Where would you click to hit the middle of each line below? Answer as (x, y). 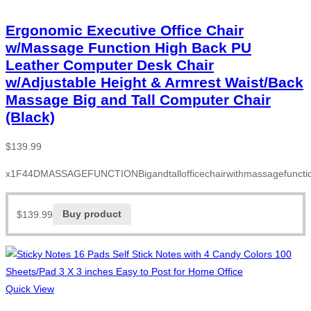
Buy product (92, 214)
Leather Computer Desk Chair (110, 65)
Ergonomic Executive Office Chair (125, 31)
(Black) (30, 117)
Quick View (30, 288)
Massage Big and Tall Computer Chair (138, 100)
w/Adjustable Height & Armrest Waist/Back (154, 83)
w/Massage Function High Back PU (128, 48)
